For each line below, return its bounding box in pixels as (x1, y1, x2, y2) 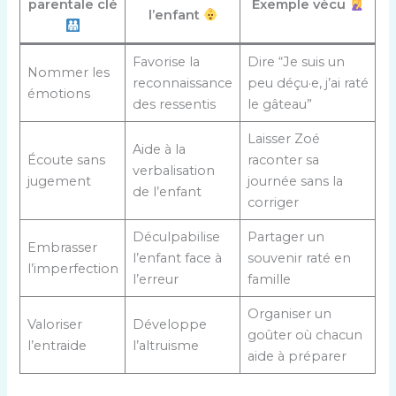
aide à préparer (247, 348, 346, 365)
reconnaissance (132, 75, 232, 92)
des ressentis (132, 96, 216, 113)
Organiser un (247, 306, 331, 323)
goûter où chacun (247, 327, 362, 344)
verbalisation (132, 163, 215, 179)
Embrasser (27, 240, 97, 256)
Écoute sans (27, 152, 105, 169)
